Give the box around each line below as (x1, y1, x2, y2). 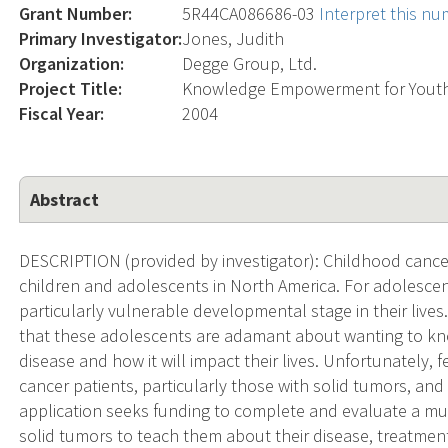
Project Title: (19, 76, 123, 100)
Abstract (30, 187, 100, 211)
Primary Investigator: (19, 26, 183, 50)
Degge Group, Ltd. (182, 51, 318, 75)
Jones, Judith (182, 26, 285, 50)
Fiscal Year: (19, 101, 105, 125)
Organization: (19, 51, 125, 75)
